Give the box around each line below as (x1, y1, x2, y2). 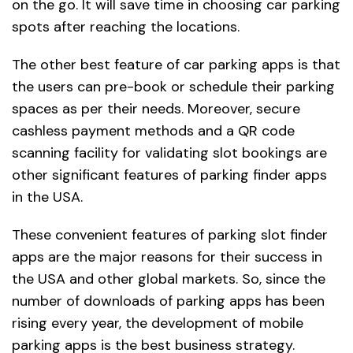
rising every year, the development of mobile (12, 313, 303, 333)
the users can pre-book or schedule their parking (12, 76, 335, 96)
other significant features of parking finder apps (12, 165, 327, 184)
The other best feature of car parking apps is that (12, 54, 340, 74)
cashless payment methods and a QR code (12, 121, 295, 140)
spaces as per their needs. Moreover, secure (12, 98, 300, 118)
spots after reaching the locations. (12, 17, 240, 36)
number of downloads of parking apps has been (12, 291, 325, 310)
